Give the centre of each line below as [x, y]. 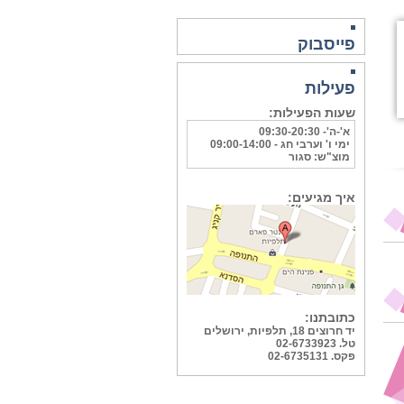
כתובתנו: [330, 317]
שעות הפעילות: [312, 113]
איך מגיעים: [321, 197]
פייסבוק [326, 44]
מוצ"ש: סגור [319, 157]
